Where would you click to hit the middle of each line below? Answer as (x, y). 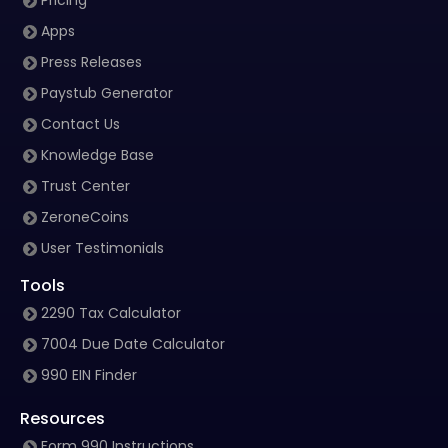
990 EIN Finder (89, 375)
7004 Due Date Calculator (133, 344)
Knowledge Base (97, 155)
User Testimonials (102, 248)
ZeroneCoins (85, 217)
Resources (62, 418)
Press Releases (91, 62)
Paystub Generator (107, 93)
